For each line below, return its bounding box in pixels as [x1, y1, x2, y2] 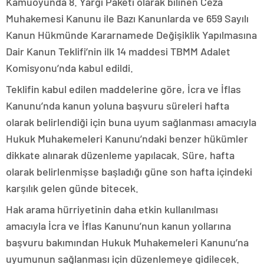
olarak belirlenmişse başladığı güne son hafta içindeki [6, 165, 252, 179]
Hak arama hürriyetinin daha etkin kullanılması [6, 203, 218, 216]
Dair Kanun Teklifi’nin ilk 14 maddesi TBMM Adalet [6, 45, 230, 58]
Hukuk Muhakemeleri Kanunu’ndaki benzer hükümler [6, 132, 248, 146]
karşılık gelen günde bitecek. [6, 181, 138, 195]
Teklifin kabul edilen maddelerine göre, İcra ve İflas [6, 82, 241, 96]
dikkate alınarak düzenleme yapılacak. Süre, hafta [6, 148, 235, 162]
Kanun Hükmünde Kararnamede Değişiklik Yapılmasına [6, 28, 257, 42]
